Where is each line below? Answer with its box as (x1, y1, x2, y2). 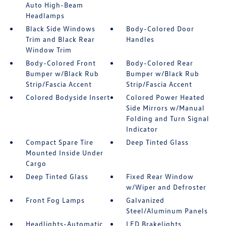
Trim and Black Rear (25, 35, 95, 44)
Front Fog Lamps (25, 196, 85, 205)
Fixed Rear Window (126, 172, 194, 181)
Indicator (126, 125, 158, 134)
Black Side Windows (25, 24, 95, 33)
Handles (126, 35, 155, 44)
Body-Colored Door (126, 24, 195, 33)
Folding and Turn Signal (126, 114, 210, 123)
